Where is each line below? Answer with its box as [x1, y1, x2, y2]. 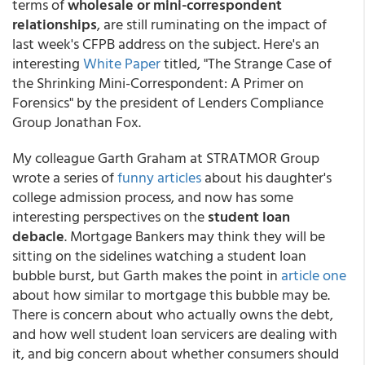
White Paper [83, 52, 161, 74]
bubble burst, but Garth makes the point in [12, 264, 281, 286]
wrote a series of [12, 166, 117, 188]
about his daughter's [201, 166, 332, 188]
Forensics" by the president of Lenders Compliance [12, 91, 323, 113]
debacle [12, 225, 64, 247]
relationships [12, 13, 97, 35]
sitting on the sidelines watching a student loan [12, 244, 306, 266]
